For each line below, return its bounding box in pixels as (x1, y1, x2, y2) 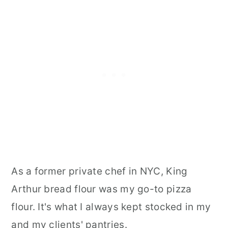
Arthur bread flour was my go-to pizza (11, 183, 192, 195)
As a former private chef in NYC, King (11, 165, 188, 177)
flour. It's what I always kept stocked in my (11, 201, 211, 213)
